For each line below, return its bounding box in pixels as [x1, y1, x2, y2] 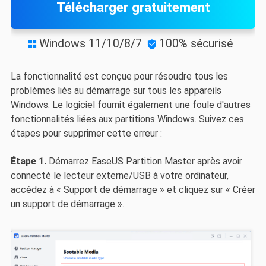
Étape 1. [10, 155, 46, 167]
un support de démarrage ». [10, 198, 124, 210]
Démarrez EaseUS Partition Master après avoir [46, 155, 242, 167]
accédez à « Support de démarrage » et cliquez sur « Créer [10, 183, 255, 195]
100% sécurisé [159, 36, 233, 50]
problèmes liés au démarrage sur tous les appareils [10, 85, 221, 97]
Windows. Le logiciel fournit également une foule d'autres [10, 99, 251, 111]
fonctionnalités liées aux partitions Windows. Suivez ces [10, 113, 244, 125]
